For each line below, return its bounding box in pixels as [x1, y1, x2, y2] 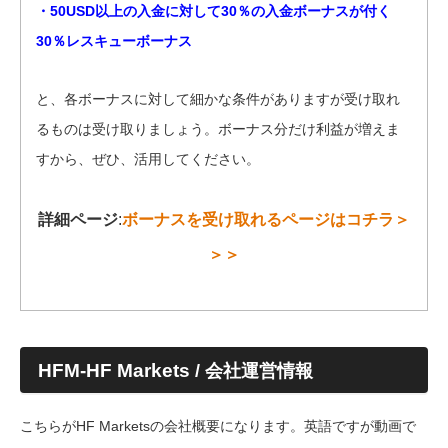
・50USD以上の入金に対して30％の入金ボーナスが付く [36, 3, 391, 20]
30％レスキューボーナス [36, 33, 192, 50]
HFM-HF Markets [38, 360, 190, 382]
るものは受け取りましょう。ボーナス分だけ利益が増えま [36, 121, 400, 138]
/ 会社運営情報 [190, 361, 313, 382]
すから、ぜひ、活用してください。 [36, 151, 260, 168]
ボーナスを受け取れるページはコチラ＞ [122, 211, 410, 229]
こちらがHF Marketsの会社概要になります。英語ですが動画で [20, 417, 416, 434]
